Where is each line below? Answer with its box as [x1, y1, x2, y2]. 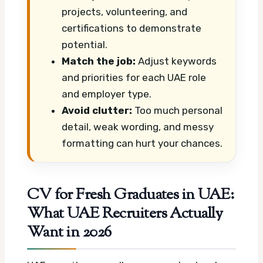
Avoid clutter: [62, 104, 132, 117]
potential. [62, 39, 107, 51]
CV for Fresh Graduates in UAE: [27, 184, 234, 207]
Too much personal [132, 104, 222, 117]
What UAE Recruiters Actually [27, 203, 223, 225]
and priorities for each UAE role [62, 72, 206, 84]
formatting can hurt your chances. [62, 137, 222, 150]
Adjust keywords [136, 55, 217, 68]
